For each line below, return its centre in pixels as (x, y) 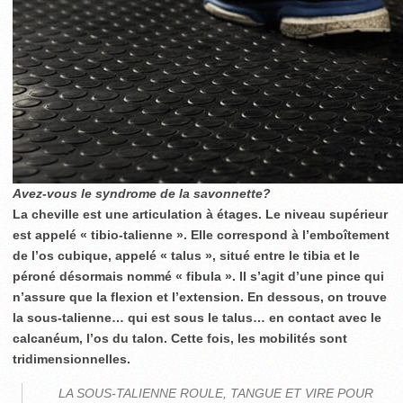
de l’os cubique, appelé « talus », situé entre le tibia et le (186, 255)
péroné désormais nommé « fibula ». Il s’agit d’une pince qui (198, 276)
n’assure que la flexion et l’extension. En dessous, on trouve (200, 297)
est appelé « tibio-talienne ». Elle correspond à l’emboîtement (201, 235)
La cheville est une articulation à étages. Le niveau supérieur (200, 214)
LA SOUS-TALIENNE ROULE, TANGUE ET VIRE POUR (216, 393)
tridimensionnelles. (72, 359)
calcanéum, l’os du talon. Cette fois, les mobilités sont (180, 338)
